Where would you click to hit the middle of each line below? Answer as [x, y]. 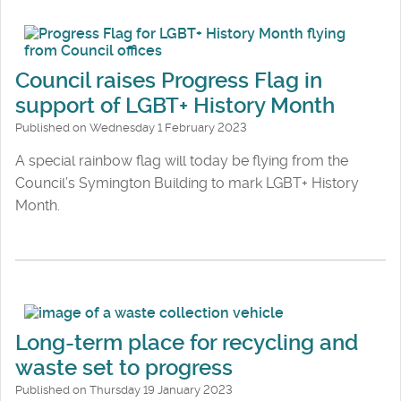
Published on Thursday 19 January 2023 [124, 389]
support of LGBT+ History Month [175, 106]
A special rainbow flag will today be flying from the [182, 161]
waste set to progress [124, 367]
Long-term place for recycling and [187, 342]
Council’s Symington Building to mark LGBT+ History [187, 183]
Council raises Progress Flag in [169, 81]
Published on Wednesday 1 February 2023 [131, 128]
